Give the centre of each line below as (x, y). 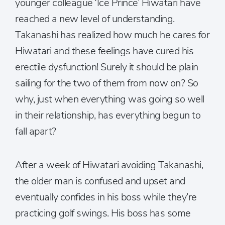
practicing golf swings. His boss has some (103, 213)
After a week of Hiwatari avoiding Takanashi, (109, 165)
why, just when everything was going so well (110, 99)
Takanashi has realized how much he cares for (112, 35)
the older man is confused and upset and (100, 181)
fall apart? (36, 131)
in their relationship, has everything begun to (108, 115)
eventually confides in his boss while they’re (106, 197)
